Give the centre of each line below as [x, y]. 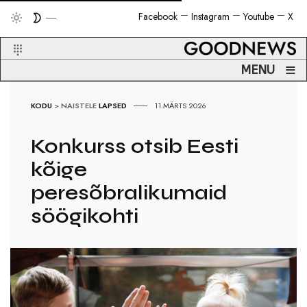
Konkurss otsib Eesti [135, 146]
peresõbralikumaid [129, 193]
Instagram [210, 16]
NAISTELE [79, 106]
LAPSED [113, 106]
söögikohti [85, 216]
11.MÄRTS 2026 [181, 106]
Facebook [158, 16]
